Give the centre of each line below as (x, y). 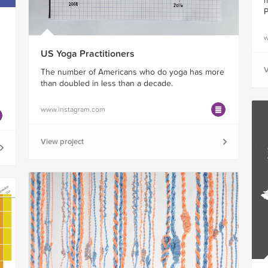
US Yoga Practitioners (87, 54)
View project (62, 142)
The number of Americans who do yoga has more (132, 72)
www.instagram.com (73, 110)
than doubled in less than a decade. (106, 84)
